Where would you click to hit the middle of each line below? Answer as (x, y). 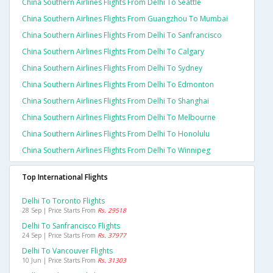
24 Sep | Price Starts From (60, 236)
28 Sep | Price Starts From (60, 211)
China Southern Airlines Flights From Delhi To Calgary (113, 52)
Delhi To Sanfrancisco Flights (71, 226)
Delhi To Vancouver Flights (67, 251)
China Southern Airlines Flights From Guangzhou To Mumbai (125, 19)
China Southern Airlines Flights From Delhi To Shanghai (115, 101)
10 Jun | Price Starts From (60, 261)
